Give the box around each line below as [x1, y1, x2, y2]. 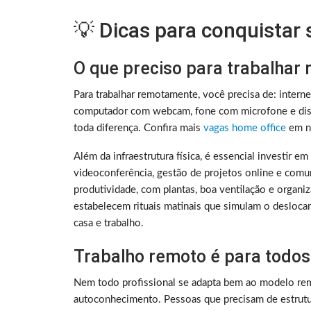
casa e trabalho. [74, 218, 144, 229]
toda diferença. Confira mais [74, 123, 203, 134]
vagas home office [203, 123, 286, 134]
